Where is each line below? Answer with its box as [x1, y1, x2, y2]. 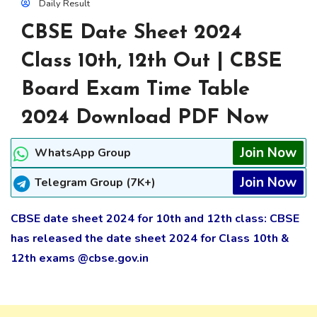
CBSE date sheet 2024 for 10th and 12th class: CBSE [11, 210, 299, 226]
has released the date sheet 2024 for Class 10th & [11, 230, 289, 246]
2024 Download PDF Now [21, 107, 269, 128]
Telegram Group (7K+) [35, 174, 156, 190]
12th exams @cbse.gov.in [11, 250, 149, 266]
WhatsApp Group [35, 144, 131, 161]
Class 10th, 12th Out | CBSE [21, 50, 282, 71]
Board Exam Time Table [21, 79, 250, 100]
